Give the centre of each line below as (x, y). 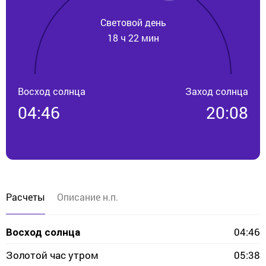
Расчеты (26, 197)
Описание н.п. (88, 197)
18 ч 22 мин (133, 37)
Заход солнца (217, 91)
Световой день (133, 22)
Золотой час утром (52, 255)
